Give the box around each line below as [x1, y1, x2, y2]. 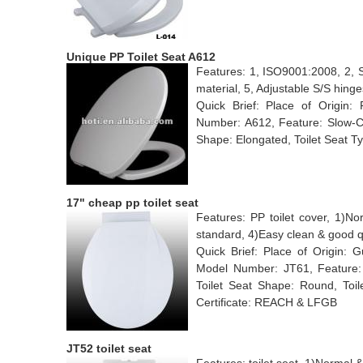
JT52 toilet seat [66, 342, 152, 355]
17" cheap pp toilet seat [66, 196, 199, 209]
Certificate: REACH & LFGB [196, 296, 337, 309]
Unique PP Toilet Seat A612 [66, 50, 216, 63]
